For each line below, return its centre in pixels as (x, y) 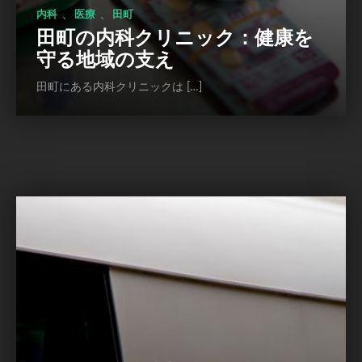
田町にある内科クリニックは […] (119, 87)
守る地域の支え (105, 60)
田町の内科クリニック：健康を (175, 38)
